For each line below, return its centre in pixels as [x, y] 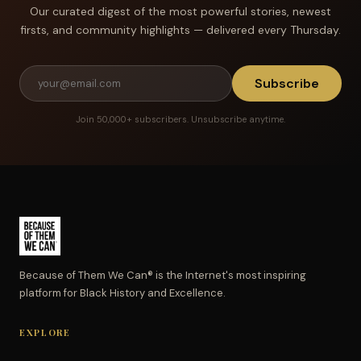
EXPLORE [45, 332]
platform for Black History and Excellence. [122, 293]
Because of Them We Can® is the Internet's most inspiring [163, 275]
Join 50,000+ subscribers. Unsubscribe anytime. [180, 119]
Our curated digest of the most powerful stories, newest [180, 11]
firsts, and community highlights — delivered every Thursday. [180, 29]
